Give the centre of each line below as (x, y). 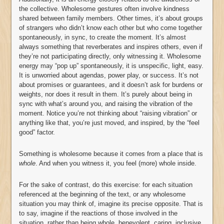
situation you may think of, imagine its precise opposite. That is (111, 204)
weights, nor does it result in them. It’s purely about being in (105, 94)
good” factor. (37, 132)
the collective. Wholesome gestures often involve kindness (104, 9)
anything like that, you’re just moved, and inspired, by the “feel (109, 123)
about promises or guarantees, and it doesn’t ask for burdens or (111, 85)
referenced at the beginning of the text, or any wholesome (102, 194)
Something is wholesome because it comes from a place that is (111, 154)
